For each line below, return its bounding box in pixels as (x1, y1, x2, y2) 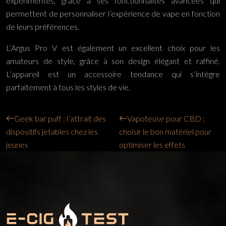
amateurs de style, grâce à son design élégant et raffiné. (6, 56, 220, 66)
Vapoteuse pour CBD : (127, 114, 205, 123)
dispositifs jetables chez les (6, 127, 98, 136)
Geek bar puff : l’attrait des (14, 114, 106, 123)
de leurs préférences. (6, 22, 79, 31)
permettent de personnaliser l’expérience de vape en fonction (6, 9, 220, 18)
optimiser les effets (119, 140, 185, 149)
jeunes (6, 140, 28, 149)
